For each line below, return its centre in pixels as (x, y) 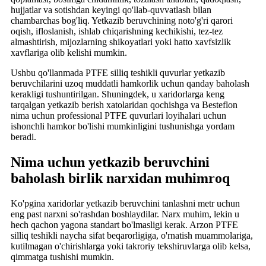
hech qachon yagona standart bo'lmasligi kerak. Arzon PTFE (124, 224)
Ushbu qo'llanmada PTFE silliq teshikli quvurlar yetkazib (118, 72)
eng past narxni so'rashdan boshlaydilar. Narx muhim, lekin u (125, 214)
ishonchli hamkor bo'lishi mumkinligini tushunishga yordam (123, 126)
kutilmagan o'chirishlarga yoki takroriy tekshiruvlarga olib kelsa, (131, 246)
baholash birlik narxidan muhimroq (120, 178)
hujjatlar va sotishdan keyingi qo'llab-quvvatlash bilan (111, 9)
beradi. (23, 137)
